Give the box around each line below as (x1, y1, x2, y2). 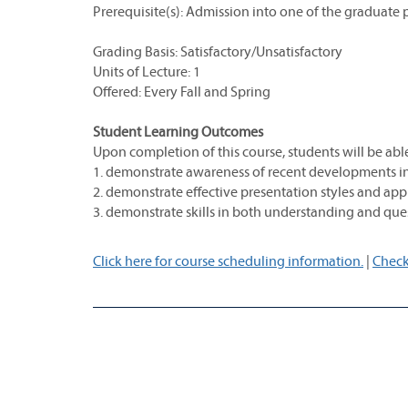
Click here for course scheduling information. (93, 251, 363, 270)
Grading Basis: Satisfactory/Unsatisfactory (93, 42, 342, 60)
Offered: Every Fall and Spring (93, 82, 270, 100)
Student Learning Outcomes (93, 122, 263, 140)
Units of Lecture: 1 (93, 62, 200, 80)
